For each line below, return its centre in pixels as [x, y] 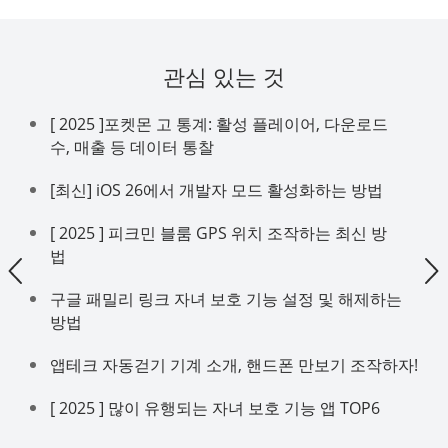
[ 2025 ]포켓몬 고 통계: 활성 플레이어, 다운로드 [219, 124]
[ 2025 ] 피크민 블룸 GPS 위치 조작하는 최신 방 [218, 233]
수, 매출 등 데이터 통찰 [132, 147]
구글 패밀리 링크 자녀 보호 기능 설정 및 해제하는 [226, 299]
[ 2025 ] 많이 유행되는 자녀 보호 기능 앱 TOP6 [215, 408]
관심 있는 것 [224, 76]
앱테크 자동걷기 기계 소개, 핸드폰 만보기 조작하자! [234, 365]
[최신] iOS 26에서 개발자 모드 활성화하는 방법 [216, 190]
